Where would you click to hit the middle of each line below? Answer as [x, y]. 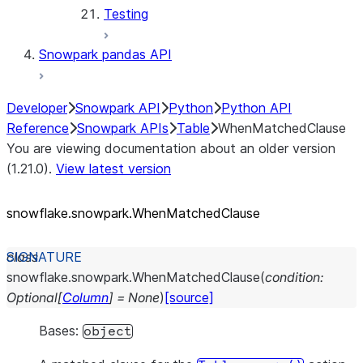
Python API [256, 108]
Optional [32, 297]
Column [85, 297]
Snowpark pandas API [105, 54]
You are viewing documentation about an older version [171, 148]
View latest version [113, 169]
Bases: [61, 331]
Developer [37, 108]
